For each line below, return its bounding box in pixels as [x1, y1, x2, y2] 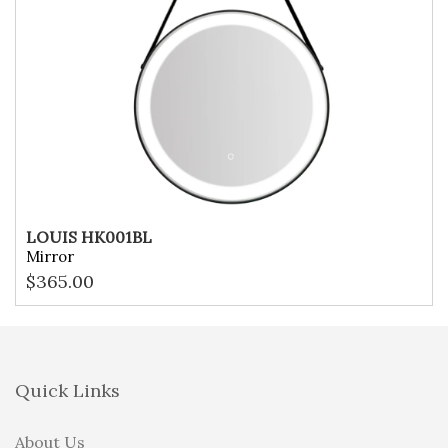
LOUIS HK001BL [26, 227, 152, 247]
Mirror [26, 247, 74, 266]
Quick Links [15, 379, 120, 402]
